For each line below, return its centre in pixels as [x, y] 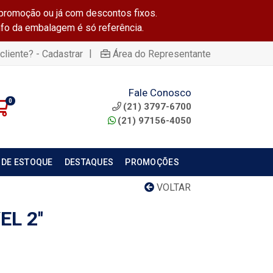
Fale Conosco [160, 92]
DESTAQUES [89, 162]
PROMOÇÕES [152, 162]
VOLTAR [172, 187]
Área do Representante [162, 54]
